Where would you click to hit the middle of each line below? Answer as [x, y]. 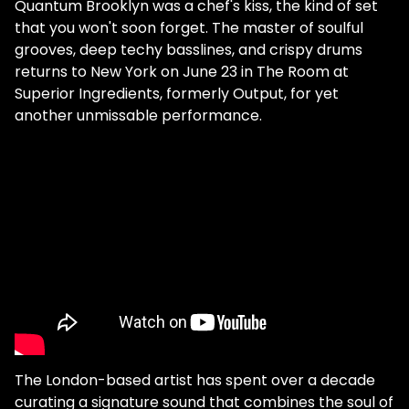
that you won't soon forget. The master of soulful [189, 28]
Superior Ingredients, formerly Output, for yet [177, 94]
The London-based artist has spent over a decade [195, 381]
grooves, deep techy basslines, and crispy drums [189, 50]
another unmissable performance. [138, 116]
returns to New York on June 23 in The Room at [182, 72]
